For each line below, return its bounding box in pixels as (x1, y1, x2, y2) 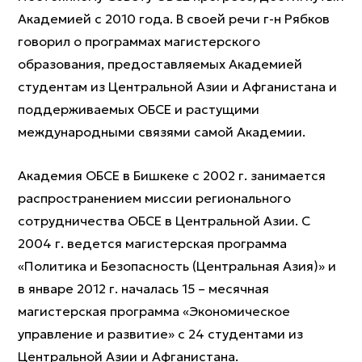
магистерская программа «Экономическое (18, 303, 290, 319)
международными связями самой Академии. (18, 124, 305, 140)
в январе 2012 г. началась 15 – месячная (18, 280, 269, 297)
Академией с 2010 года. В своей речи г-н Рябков (18, 11, 330, 27)
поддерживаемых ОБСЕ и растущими (18, 101, 259, 117)
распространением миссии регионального (18, 190, 291, 206)
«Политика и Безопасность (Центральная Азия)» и (18, 258, 336, 274)
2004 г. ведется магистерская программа (18, 235, 287, 251)
